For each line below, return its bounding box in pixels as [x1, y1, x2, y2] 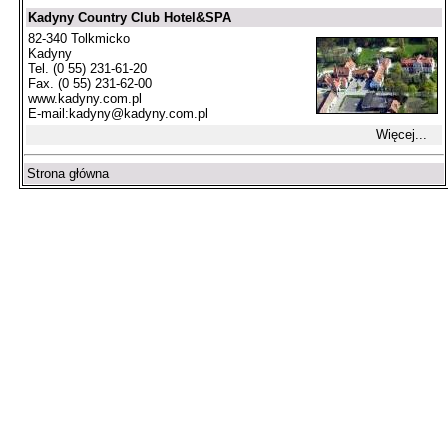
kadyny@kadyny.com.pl [69, 106, 208, 122]
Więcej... [376, 127, 427, 143]
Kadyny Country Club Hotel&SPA [28, 10, 231, 26]
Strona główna [27, 165, 109, 181]
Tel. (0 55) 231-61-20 [28, 61, 147, 77]
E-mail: [28, 106, 69, 122]
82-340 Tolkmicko [28, 31, 130, 47]
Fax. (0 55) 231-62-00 [28, 76, 152, 92]
